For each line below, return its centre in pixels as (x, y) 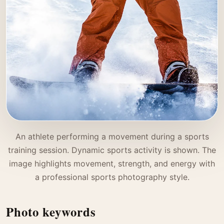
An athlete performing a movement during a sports (112, 136)
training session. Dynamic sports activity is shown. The (112, 150)
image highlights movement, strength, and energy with (112, 163)
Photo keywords (51, 211)
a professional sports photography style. (112, 177)
